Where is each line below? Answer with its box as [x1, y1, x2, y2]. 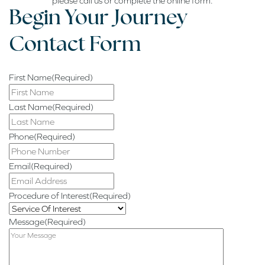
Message [9, 216, 44, 227]
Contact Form [9, 35, 141, 56]
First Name [9, 72, 51, 82]
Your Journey [65, 8, 188, 30]
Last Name [9, 101, 52, 112]
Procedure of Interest [9, 190, 89, 201]
